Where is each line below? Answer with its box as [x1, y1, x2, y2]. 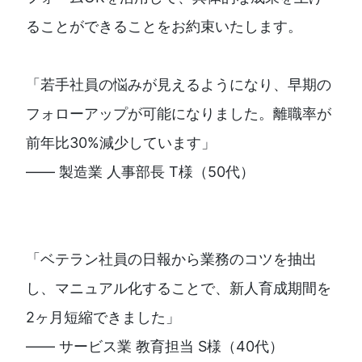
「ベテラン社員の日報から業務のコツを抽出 [26, 250, 317, 268]
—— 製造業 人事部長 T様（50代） [26, 163, 255, 181]
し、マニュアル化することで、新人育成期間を [26, 280, 331, 297]
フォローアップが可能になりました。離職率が [26, 105, 331, 123]
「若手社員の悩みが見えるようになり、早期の [26, 76, 331, 94]
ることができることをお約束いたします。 [26, 18, 302, 36]
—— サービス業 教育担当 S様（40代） [26, 338, 284, 356]
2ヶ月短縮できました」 [26, 309, 180, 326]
